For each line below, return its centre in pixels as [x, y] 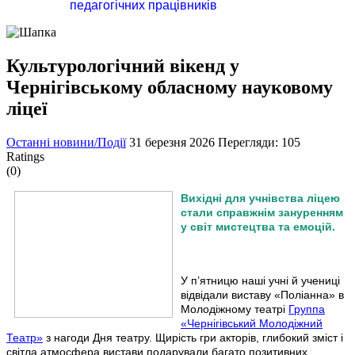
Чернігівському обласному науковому [170, 87]
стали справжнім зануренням [262, 212]
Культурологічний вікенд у [123, 65]
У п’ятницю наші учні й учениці [260, 280]
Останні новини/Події [66, 142]
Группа [307, 309]
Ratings [25, 156]
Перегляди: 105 [259, 142]
